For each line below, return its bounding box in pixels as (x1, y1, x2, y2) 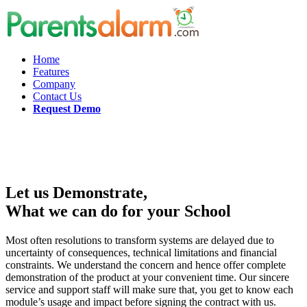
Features (33, 66, 69, 77)
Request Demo (33, 103, 101, 114)
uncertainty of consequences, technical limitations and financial (5, 246, 277, 258)
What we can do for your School (5, 202, 231, 220)
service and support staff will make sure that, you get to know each (5, 283, 293, 295)
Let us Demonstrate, (5, 184, 147, 201)
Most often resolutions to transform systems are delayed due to (5, 234, 274, 246)
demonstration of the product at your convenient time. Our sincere (5, 271, 289, 283)
